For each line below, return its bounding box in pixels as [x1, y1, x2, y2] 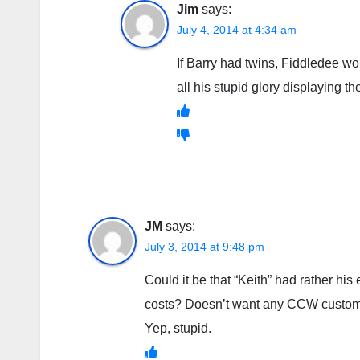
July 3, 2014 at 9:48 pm [145, 239, 264, 253]
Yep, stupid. [145, 321, 211, 335]
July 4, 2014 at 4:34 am [177, 22, 297, 36]
